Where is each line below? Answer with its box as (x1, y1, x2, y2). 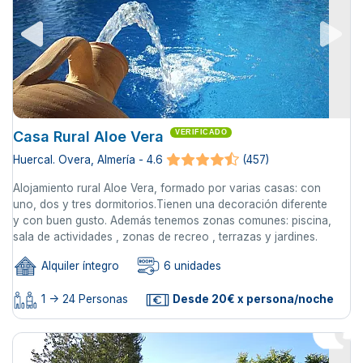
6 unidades (160, 259, 221, 273)
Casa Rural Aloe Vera (13, 128, 164, 146)
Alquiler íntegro (38, 259, 119, 273)
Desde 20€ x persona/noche (170, 292, 334, 305)
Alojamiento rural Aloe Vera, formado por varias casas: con (13, 181, 321, 195)
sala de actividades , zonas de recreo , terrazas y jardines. (13, 230, 318, 244)
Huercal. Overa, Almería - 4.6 (13, 153, 163, 167)
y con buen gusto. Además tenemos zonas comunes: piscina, (13, 214, 331, 228)
